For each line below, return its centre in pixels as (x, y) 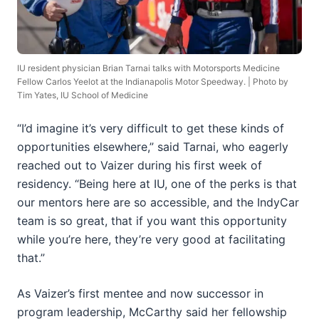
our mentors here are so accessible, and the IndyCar (158, 203)
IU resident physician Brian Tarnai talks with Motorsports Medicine (148, 68)
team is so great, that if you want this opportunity (152, 221)
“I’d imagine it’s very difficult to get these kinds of (151, 129)
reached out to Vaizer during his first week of (140, 166)
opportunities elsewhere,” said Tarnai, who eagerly (153, 147)
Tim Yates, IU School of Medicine (83, 95)
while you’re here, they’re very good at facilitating (151, 240)
